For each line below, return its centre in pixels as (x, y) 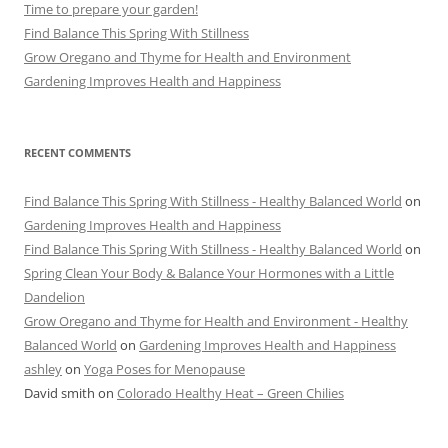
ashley (43, 368)
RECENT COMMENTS (77, 152)
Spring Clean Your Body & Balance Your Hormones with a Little (209, 272)
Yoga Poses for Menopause (164, 368)
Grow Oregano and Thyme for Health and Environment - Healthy (216, 320)
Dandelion (54, 296)
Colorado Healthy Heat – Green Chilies (230, 392)
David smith (59, 392)
